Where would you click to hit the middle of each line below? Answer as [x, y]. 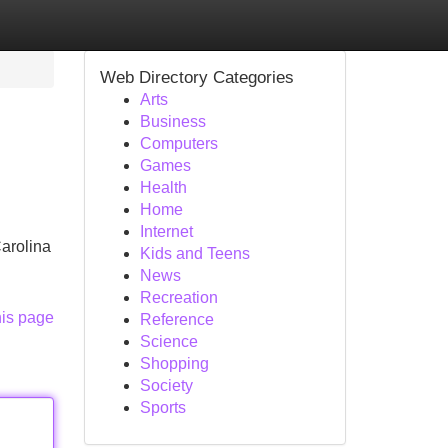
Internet [166, 231]
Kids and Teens [194, 253]
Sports [162, 407]
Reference [176, 319]
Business [172, 121]
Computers [178, 143]
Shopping [174, 363]
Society [166, 385]
